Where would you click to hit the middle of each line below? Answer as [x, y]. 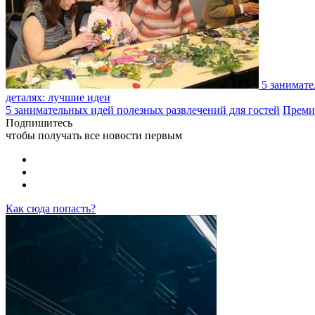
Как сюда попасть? [51, 208]
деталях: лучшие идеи [58, 97]
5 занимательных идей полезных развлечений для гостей [143, 110]
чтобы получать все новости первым [94, 135]
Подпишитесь [39, 122]
